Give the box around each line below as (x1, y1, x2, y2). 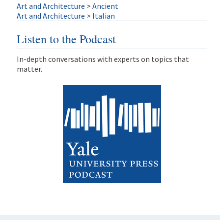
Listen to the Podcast (16, 31, 116, 47)
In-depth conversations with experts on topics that (16, 54, 189, 64)
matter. (16, 64, 42, 74)
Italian (92, 10, 115, 21)
